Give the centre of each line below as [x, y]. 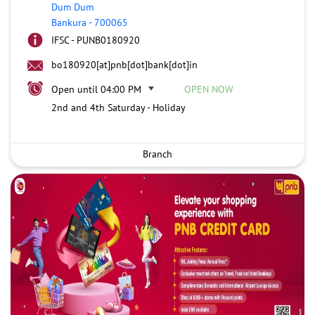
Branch [157, 154]
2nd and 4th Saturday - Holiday [118, 107]
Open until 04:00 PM [96, 89]
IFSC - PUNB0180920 [96, 40]
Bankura [69, 22]
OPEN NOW [209, 89]
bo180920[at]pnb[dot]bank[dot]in [124, 64]
